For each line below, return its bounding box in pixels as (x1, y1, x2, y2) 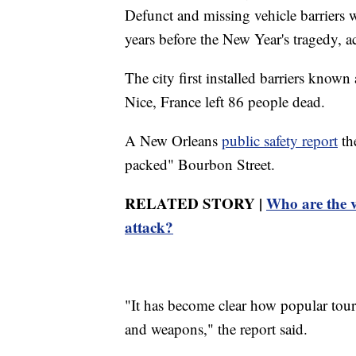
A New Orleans (125, 130, 222, 150)
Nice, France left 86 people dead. (125, 91, 325, 111)
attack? (125, 215, 173, 238)
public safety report (222, 130, 338, 150)
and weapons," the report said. (125, 318, 308, 339)
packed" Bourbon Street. (125, 153, 275, 174)
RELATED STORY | (125, 192, 266, 214)
